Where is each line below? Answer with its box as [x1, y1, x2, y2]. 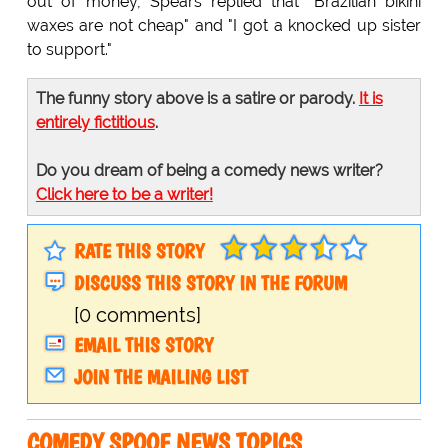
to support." [26, 40, 112, 60]
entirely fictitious [35, 113, 155, 133]
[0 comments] [73, 303, 201, 328]
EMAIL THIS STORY [73, 333, 213, 358]
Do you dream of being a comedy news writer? [35, 161, 383, 181]
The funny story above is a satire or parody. [35, 89, 359, 109]
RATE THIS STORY [73, 239, 204, 264]
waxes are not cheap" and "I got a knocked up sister [26, 16, 422, 36]
